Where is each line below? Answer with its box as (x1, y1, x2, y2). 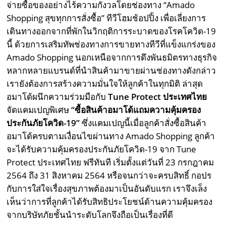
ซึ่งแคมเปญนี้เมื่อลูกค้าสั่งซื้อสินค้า (80, 117, 207, 129)
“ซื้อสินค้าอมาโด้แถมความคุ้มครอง (71, 104, 201, 116)
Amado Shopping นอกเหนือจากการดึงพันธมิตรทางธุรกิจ (7, 51, 217, 63)
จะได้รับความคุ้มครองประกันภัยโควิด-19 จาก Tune (7, 143, 197, 155)
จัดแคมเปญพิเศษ (7, 104, 72, 116)
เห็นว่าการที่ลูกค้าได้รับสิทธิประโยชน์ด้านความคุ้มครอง (7, 196, 213, 207)
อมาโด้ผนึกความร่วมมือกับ (7, 91, 108, 102)
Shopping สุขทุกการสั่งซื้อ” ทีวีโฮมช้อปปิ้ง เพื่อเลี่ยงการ (7, 12, 206, 24)
